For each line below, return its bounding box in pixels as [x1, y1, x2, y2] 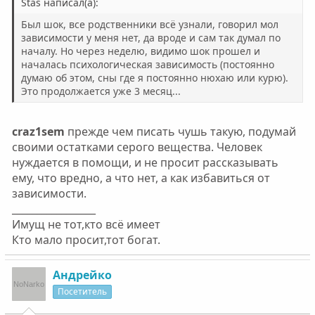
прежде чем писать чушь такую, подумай [64, 124, 296, 139]
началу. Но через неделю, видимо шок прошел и [20, 44, 260, 58]
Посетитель [57, 285, 107, 297]
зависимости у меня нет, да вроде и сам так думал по [20, 31, 281, 44]
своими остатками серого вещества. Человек [11, 139, 262, 155]
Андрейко [52, 267, 112, 283]
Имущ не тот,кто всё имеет [11, 217, 160, 232]
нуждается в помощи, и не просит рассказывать [11, 155, 278, 170]
